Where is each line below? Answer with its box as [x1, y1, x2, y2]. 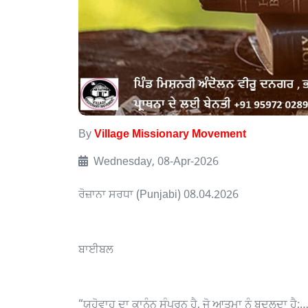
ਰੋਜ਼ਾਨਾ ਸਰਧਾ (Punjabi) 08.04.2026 [78, 188, 239, 202]
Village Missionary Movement [94, 128, 246, 142]
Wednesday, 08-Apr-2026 [91, 155, 219, 169]
